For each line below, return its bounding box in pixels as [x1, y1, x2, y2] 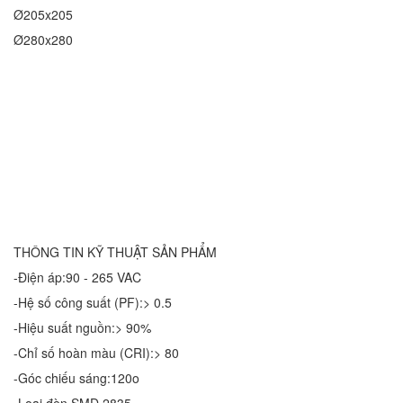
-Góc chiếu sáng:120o [13, 368, 139, 387]
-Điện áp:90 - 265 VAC [13, 267, 141, 286]
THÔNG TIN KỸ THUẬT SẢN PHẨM [13, 242, 217, 261]
